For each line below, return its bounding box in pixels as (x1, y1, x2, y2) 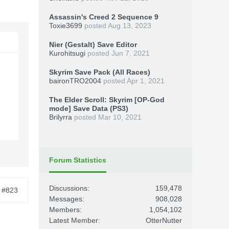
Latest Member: (49, 216, 100, 224)
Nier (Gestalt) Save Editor (49, 40, 137, 49)
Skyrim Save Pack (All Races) (49, 68, 150, 76)
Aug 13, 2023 (108, 21, 151, 30)
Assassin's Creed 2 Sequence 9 (49, 13, 158, 21)
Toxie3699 (49, 21, 82, 30)
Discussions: (49, 184, 89, 192)
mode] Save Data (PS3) (49, 104, 128, 112)
